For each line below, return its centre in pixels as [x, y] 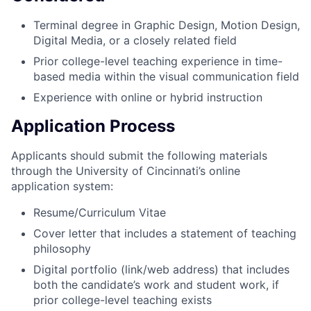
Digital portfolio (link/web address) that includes [161, 269]
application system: [62, 186]
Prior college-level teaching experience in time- [158, 61]
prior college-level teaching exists [123, 300]
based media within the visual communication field [166, 76]
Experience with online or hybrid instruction [148, 97]
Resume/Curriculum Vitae [100, 212]
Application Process [93, 126]
